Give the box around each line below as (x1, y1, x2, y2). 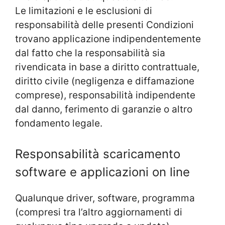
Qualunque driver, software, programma (15, 192, 195, 204)
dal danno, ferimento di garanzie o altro (15, 103, 192, 116)
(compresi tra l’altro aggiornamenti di (15, 206, 182, 218)
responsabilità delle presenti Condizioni (15, 19, 194, 31)
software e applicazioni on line (15, 164, 190, 179)
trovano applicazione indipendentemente (15, 33, 201, 45)
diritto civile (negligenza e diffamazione (15, 75, 194, 87)
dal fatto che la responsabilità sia (15, 47, 165, 59)
